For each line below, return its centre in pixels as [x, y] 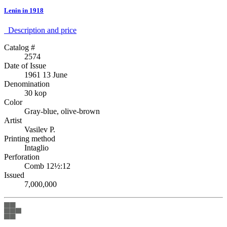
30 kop [35, 93]
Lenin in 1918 [24, 10]
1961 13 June [46, 74]
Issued [14, 175]
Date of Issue [25, 65]
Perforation [22, 157]
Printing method [30, 138]
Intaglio [36, 147]
